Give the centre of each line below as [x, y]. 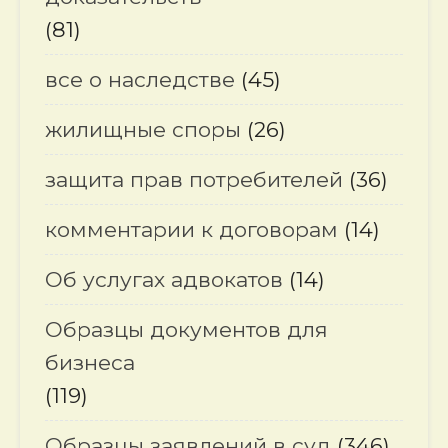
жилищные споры [143, 130]
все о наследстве [140, 80]
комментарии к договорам [191, 230]
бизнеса [90, 363]
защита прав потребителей [194, 180]
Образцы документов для [186, 330]
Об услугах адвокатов [164, 280]
